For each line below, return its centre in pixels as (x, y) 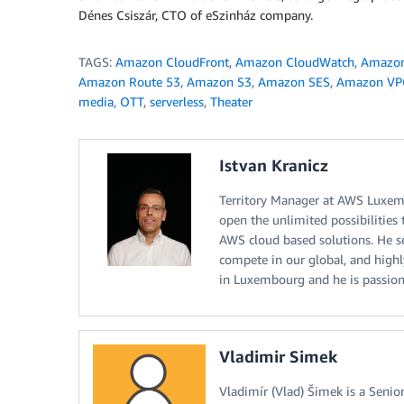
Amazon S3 (219, 81)
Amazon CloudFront (172, 61)
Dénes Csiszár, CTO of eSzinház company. (196, 14)
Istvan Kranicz (274, 165)
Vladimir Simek (278, 356)
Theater (231, 101)
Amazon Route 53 (129, 81)
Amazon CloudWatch (295, 61)
